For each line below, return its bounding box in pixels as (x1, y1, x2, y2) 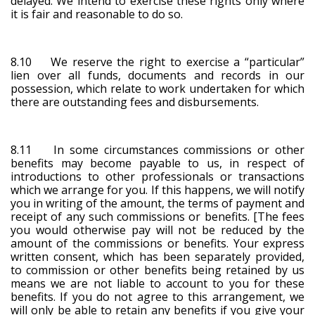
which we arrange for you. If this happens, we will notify (11, 181, 304, 198)
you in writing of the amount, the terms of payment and (11, 195, 304, 211)
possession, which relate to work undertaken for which (11, 80, 304, 96)
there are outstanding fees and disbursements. (11, 94, 259, 110)
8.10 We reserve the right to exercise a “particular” (11, 53, 304, 70)
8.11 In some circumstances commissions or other (11, 141, 304, 157)
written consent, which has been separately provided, (11, 248, 304, 264)
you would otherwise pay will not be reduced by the (11, 221, 304, 238)
